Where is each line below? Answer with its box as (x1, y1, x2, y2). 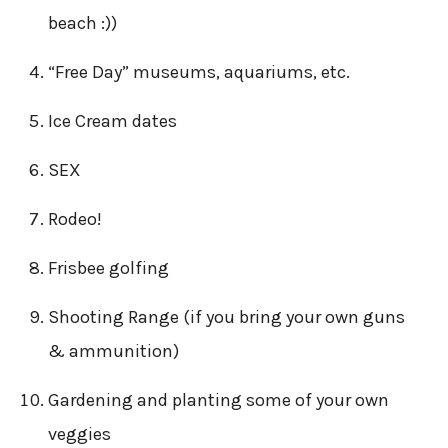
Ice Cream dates (47, 109, 177, 132)
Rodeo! (47, 207, 102, 230)
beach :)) (47, 11, 117, 34)
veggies (47, 422, 111, 445)
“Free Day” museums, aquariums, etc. (47, 60, 350, 83)
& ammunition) (47, 339, 179, 362)
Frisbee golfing (47, 256, 169, 279)
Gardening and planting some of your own (47, 388, 389, 411)
